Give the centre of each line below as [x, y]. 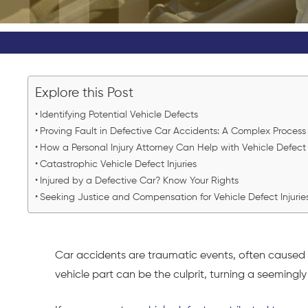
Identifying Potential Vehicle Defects [120, 115]
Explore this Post [84, 93]
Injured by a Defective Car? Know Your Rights [140, 181]
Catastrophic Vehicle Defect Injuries [119, 165]
